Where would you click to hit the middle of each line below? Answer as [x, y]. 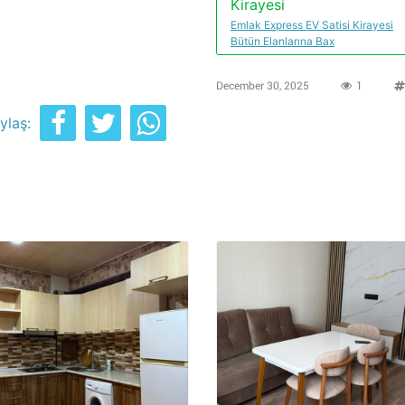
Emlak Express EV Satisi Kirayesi [312, 25]
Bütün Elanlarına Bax [283, 41]
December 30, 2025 [263, 86]
